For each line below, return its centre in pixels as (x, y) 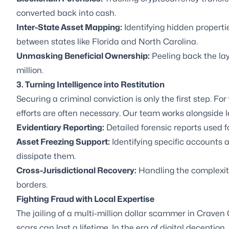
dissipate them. (46, 156)
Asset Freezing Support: (63, 142)
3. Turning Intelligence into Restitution (90, 84)
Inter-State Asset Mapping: (69, 27)
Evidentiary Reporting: (60, 127)
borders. (32, 185)
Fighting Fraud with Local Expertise (85, 199)
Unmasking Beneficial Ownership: (83, 56)
